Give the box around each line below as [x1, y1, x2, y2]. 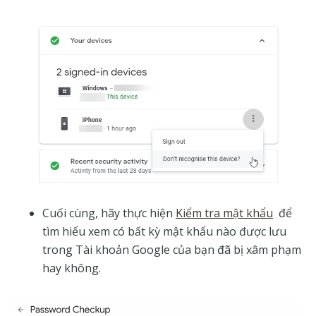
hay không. [42, 260, 101, 276]
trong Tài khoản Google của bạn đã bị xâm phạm [42, 241, 301, 257]
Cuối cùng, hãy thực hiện [42, 205, 176, 221]
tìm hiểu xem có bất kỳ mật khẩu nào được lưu [42, 223, 286, 239]
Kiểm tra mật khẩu [176, 205, 273, 221]
